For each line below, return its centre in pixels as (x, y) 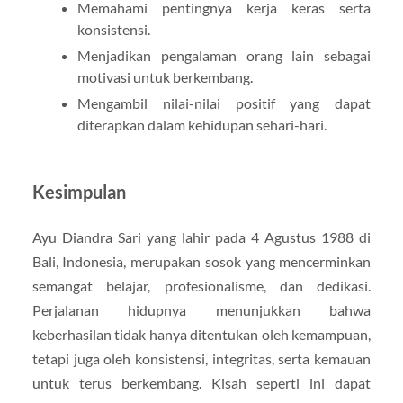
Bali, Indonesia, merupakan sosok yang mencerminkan (201, 262)
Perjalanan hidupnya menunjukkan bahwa (201, 310)
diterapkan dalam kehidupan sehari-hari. (201, 125)
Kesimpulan (79, 192)
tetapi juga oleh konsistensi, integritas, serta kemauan (201, 359)
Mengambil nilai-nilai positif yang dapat (224, 103)
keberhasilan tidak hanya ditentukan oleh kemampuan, (201, 335)
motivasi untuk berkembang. (165, 77)
